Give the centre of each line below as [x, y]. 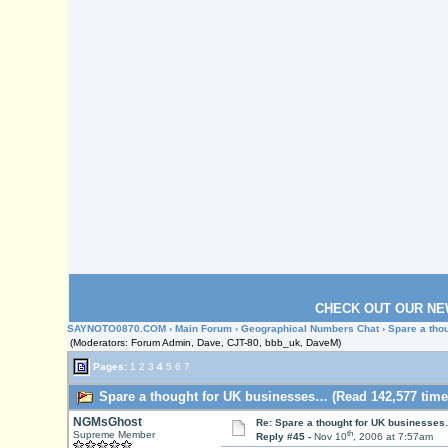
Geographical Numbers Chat [312, 328]
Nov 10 [330, 437]
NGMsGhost [107, 422]
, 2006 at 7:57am [392, 437]
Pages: [109, 366]
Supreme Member [113, 434]
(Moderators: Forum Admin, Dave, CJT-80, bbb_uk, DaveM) [206, 342]
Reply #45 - [284, 437]
